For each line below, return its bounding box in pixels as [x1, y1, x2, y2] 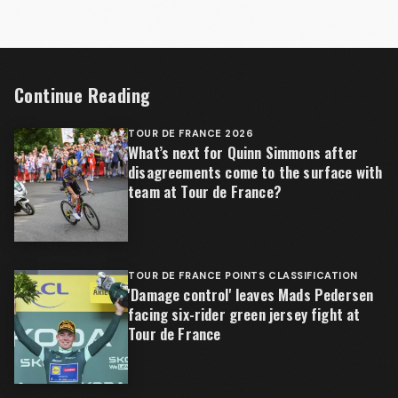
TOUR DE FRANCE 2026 [128, 127, 254, 139]
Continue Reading [14, 82, 151, 108]
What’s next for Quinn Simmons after [128, 141, 358, 163]
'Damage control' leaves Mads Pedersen [128, 283, 374, 306]
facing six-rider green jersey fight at [128, 303, 361, 325]
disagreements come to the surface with [128, 161, 383, 183]
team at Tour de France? [128, 180, 282, 203]
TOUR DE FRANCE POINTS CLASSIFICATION [128, 269, 358, 282]
